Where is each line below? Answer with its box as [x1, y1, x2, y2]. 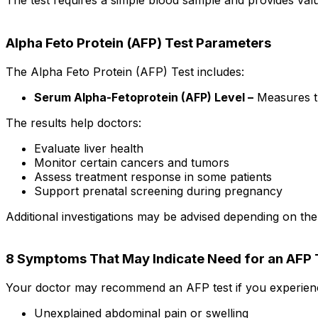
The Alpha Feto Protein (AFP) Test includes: [6, 64, 244, 79]
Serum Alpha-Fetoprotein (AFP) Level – [34, 89, 253, 104]
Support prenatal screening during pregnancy [34, 183, 283, 198]
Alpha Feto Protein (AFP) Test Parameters [6, 34, 271, 51]
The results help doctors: [6, 115, 141, 130]
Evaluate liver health [34, 141, 143, 155]
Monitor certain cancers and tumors [34, 155, 229, 170]
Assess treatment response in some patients [34, 169, 272, 184]
